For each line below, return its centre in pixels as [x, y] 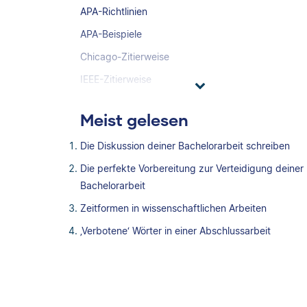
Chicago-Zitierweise [125, 57]
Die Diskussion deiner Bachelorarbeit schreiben [185, 146]
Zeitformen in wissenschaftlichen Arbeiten [173, 208]
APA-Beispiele [111, 34]
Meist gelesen [134, 120]
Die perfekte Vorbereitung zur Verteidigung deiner [192, 168]
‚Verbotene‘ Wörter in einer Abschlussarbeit [175, 231]
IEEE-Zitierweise [116, 79]
